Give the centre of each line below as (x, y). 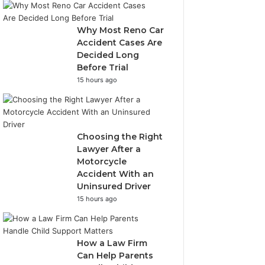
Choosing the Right (120, 137)
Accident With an (116, 174)
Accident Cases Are (120, 43)
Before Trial (103, 67)
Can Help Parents (115, 256)
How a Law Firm (112, 243)
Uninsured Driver (114, 186)
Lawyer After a (109, 149)
